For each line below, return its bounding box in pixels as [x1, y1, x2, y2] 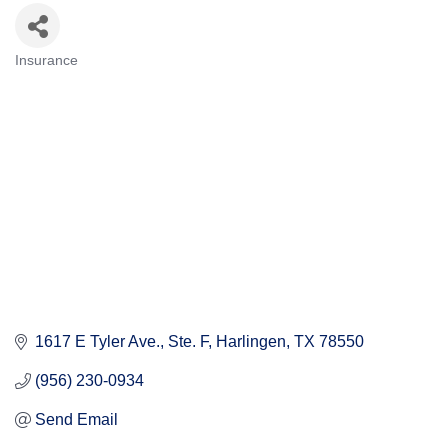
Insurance [15, 53, 78, 68]
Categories [14, 64, 132, 92]
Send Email [35, 411, 118, 429]
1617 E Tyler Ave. [35, 333, 160, 351]
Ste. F [168, 333, 208, 351]
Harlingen [216, 333, 286, 351]
